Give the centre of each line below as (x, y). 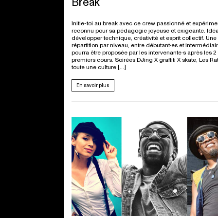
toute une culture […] (99, 68)
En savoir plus (93, 85)
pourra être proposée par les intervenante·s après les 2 (144, 53)
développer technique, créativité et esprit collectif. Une (144, 38)
